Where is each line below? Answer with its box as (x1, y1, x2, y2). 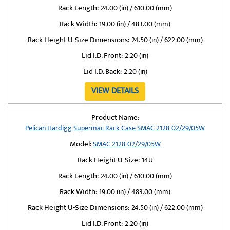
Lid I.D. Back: (83, 65, 122, 78)
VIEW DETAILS (91, 84, 139, 98)
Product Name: (91, 111, 139, 124)
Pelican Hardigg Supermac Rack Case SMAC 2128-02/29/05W (25, 122, 205, 134)
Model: (69, 138, 91, 150)
